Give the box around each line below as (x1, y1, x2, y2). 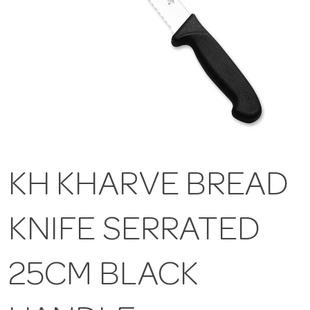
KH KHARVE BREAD (8, 170, 289, 206)
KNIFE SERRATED (8, 215, 261, 250)
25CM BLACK (8, 260, 199, 295)
